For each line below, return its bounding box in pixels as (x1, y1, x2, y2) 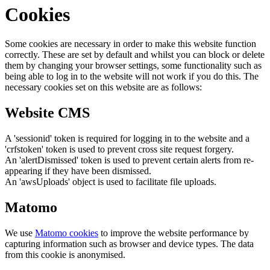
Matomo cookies (35, 228, 98, 238)
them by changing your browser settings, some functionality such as (5, 60, 262, 71)
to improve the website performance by (98, 228, 249, 238)
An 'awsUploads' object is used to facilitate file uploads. (5, 177, 216, 187)
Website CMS (5, 105, 90, 121)
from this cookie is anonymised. (5, 250, 125, 260)
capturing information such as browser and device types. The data (5, 239, 254, 249)
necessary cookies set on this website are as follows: (5, 82, 202, 93)
